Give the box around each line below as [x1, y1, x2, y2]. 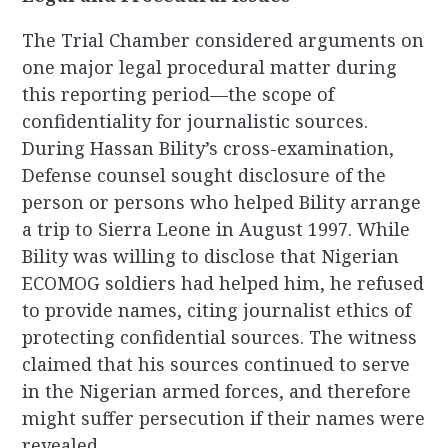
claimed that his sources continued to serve [22, 352, 411, 377]
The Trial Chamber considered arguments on [22, 28, 425, 53]
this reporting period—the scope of [22, 82, 335, 107]
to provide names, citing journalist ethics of [22, 298, 412, 323]
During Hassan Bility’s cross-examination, [22, 136, 395, 161]
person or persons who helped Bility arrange [22, 190, 422, 215]
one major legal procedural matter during [22, 55, 398, 80]
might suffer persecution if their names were [22, 406, 426, 431]
